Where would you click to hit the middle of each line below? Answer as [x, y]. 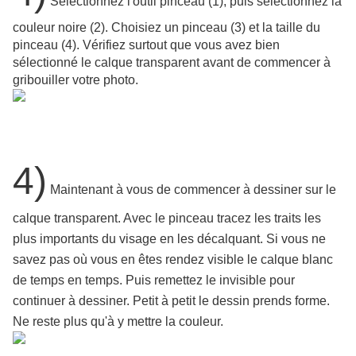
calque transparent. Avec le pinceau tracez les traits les [167, 219]
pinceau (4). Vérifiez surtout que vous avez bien [146, 45]
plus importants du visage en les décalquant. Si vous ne [169, 239]
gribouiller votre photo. [75, 80]
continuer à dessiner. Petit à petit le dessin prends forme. [171, 301]
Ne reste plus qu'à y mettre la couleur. [118, 322]
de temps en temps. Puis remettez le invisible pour [154, 281]
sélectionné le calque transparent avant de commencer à [172, 63]
